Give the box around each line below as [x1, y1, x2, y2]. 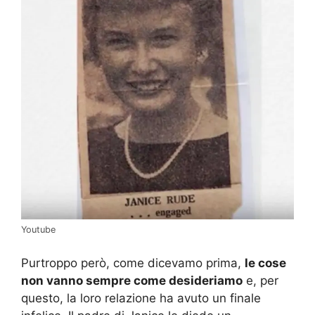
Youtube [21, 224, 56, 236]
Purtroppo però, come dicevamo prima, [21, 255, 245, 270]
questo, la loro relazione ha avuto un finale [21, 290, 261, 305]
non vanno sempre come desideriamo [21, 273, 243, 288]
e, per [243, 273, 278, 288]
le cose [245, 255, 286, 270]
